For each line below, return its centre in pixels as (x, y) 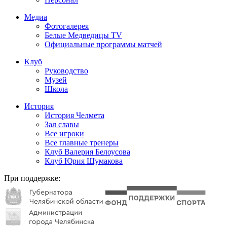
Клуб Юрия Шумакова (84, 161)
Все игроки (64, 133)
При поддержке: (32, 178)
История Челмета (74, 115)
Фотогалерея (67, 26)
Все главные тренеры (82, 142)
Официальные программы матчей (103, 44)
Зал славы (62, 124)
